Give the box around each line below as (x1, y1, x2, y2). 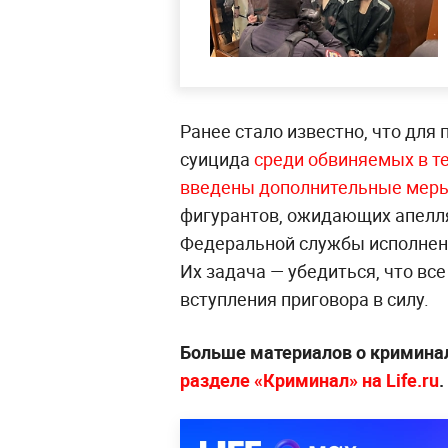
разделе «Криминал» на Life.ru (180, 368, 439, 393)
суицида (180, 147, 254, 172)
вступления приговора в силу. (180, 287, 429, 312)
